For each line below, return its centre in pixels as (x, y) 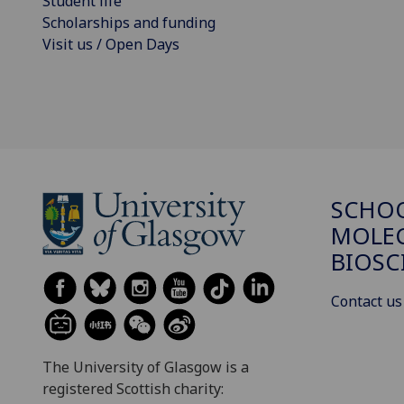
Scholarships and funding (129, 23)
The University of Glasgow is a (146, 367)
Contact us (367, 302)
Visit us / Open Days (111, 45)
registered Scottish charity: (133, 389)
